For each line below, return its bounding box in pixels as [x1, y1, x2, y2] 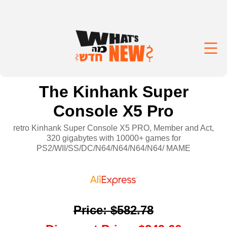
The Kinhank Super [39, 83, 188, 101]
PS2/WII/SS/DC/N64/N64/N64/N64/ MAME [36, 144, 191, 153]
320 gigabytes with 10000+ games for [46, 134, 181, 142]
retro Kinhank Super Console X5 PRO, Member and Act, [13, 124, 214, 132]
